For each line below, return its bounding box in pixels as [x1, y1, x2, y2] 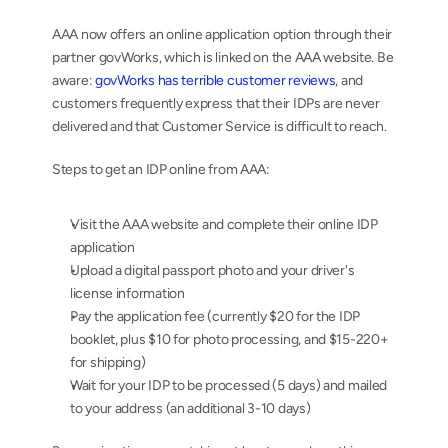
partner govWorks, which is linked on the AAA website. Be [52, 49, 394, 66]
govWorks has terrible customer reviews [95, 72, 336, 89]
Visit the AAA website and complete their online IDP [70, 216, 378, 233]
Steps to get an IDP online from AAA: [52, 161, 270, 178]
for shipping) [70, 354, 146, 371]
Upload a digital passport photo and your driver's [70, 262, 355, 279]
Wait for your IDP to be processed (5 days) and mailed [70, 377, 388, 394]
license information [70, 285, 185, 302]
